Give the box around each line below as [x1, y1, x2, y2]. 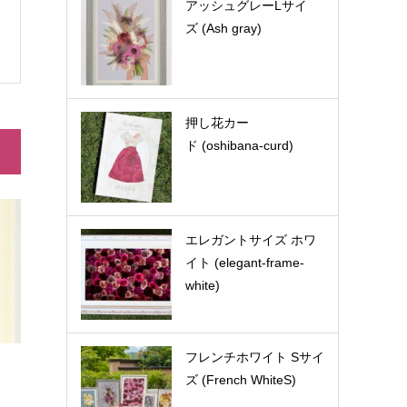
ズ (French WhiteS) [185, 372, 297, 387]
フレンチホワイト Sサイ [185, 350, 325, 364]
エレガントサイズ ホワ [185, 233, 317, 247]
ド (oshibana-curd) [185, 138, 294, 153]
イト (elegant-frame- [185, 255, 305, 270]
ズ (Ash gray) [185, 21, 263, 35]
